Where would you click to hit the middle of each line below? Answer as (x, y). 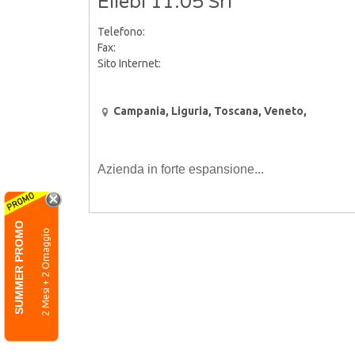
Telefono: (121, 32)
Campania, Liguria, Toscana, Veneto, (210, 111)
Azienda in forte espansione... (181, 169)
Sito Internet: (129, 64)
